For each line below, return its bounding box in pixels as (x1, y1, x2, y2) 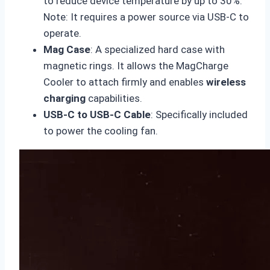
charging (43, 92, 86, 105)
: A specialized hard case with (90, 43, 225, 56)
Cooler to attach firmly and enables (43, 76, 206, 89)
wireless (206, 76, 246, 89)
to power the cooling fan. (43, 125, 158, 137)
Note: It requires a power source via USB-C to (43, 11, 249, 24)
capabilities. (86, 92, 142, 105)
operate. (43, 27, 81, 40)
